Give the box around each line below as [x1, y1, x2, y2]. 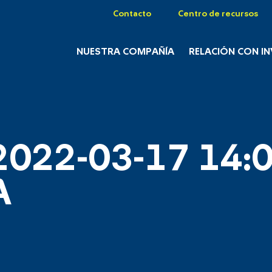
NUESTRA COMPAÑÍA [76, 47, 174, 57]
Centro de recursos [178, 10, 258, 18]
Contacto [113, 10, 151, 18]
